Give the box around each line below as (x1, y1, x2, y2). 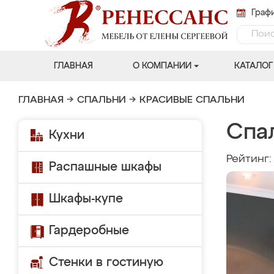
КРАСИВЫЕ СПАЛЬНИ (139, 95, 245, 105)
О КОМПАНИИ (132, 62, 191, 70)
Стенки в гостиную (49, 256, 163, 268)
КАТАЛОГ (234, 62, 273, 70)
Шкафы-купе (49, 193, 123, 205)
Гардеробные (49, 224, 129, 237)
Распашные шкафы (49, 161, 161, 173)
